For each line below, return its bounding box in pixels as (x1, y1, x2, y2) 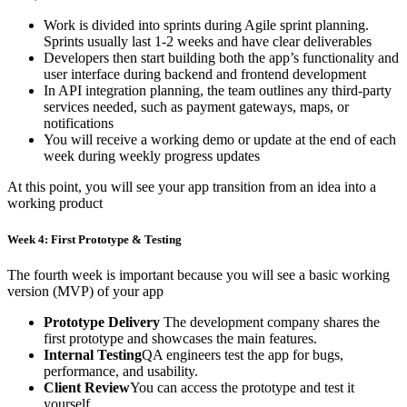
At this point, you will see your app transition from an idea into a (7, 179, 376, 195)
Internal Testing (44, 346, 142, 362)
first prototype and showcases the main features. (44, 330, 317, 346)
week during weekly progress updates (44, 148, 260, 164)
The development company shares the (160, 313, 380, 330)
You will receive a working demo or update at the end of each (44, 132, 396, 148)
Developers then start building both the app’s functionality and (44, 50, 399, 66)
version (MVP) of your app (7, 283, 164, 299)
